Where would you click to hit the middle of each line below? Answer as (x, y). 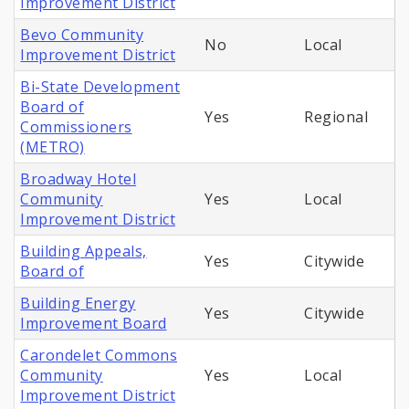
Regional (336, 117)
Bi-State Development (100, 87)
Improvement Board (94, 324)
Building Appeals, (84, 252)
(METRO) (52, 147)
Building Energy (78, 304)
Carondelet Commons (99, 356)
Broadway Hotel (79, 179)
